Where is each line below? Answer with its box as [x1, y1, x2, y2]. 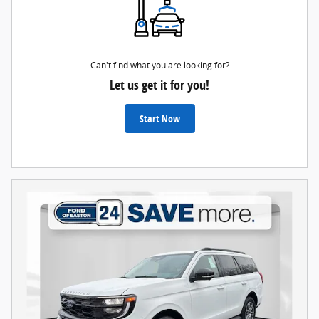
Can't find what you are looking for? [90, 58, 229, 71]
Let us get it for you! [110, 75, 209, 93]
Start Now [139, 111, 180, 125]
